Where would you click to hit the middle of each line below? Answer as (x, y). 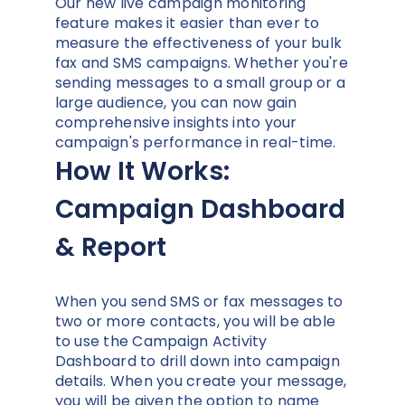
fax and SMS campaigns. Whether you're (201, 62)
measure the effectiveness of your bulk (198, 42)
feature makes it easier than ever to (187, 23)
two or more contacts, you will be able (195, 321)
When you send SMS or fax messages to (199, 301)
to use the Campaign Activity (161, 341)
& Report (110, 247)
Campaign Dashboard (200, 209)
